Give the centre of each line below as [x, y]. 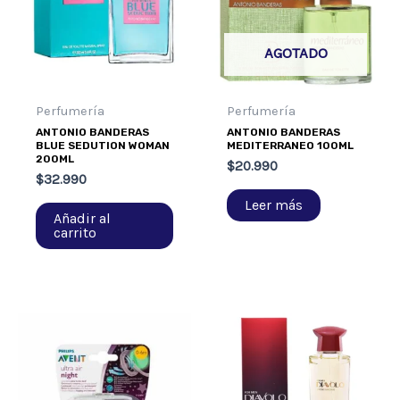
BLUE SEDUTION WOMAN [103, 146]
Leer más [274, 204]
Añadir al [83, 218]
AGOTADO [296, 53]
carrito [75, 232]
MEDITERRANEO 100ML [291, 146]
